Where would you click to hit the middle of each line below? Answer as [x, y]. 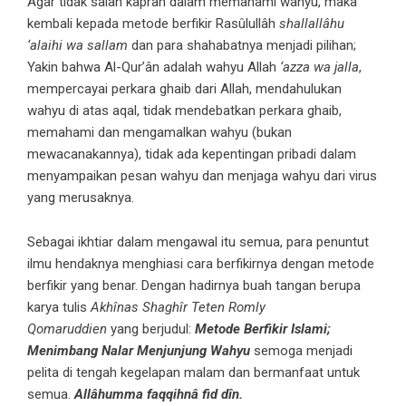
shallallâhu [312, 24]
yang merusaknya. [81, 198]
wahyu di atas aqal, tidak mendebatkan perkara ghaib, [184, 111]
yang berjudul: [151, 329]
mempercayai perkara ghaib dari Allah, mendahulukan [184, 89]
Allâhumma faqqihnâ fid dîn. [159, 394]
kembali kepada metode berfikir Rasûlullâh [153, 24]
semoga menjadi [301, 351]
